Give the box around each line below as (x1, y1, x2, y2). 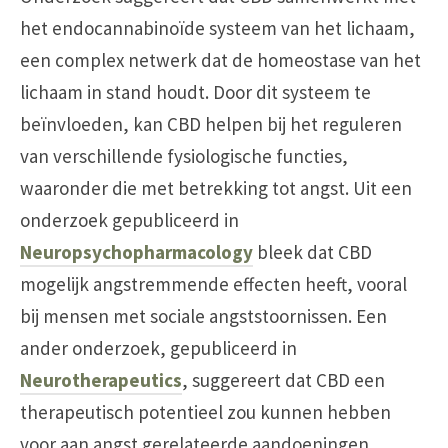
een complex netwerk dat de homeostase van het (20, 47, 421, 72)
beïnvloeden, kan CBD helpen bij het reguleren (20, 111, 402, 136)
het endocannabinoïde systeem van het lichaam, (20, 15, 415, 40)
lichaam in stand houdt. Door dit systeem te (20, 79, 371, 104)
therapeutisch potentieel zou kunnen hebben (20, 399, 391, 424)
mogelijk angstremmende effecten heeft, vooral (20, 271, 407, 296)
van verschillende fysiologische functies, (20, 143, 348, 168)
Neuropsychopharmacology (20, 239, 253, 264)
